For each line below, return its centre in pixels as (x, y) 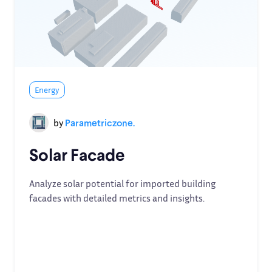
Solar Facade (77, 154)
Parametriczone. (100, 122)
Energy (47, 90)
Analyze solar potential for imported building (122, 183)
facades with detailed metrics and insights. (117, 198)
